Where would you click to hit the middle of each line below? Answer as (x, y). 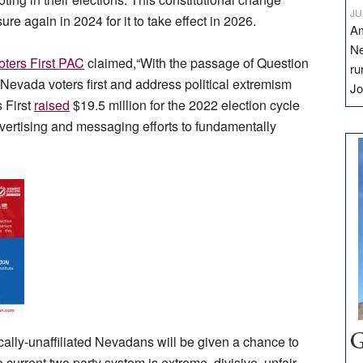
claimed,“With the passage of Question (196, 63)
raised (52, 105)
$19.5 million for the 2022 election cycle (185, 105)
